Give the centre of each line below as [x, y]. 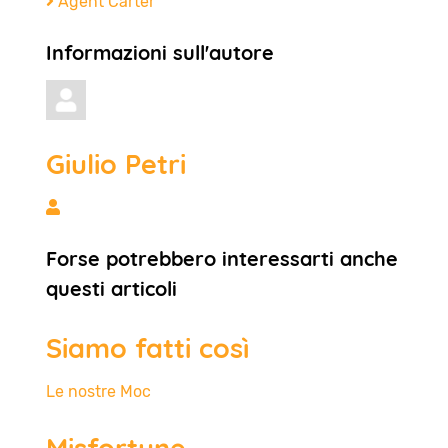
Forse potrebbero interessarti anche [222, 258]
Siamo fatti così [147, 347]
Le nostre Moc [98, 391]
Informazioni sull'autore [160, 52]
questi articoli [111, 288]
